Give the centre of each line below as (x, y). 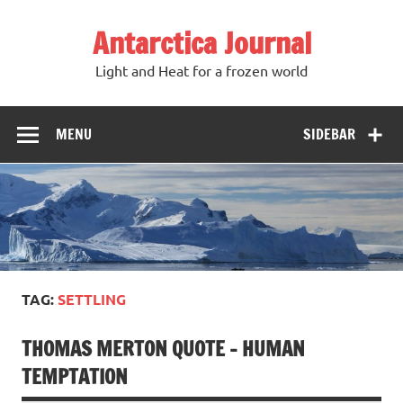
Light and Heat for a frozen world (201, 71)
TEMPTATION (75, 377)
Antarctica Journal (201, 43)
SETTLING (92, 300)
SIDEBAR (330, 134)
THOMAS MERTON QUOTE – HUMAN (163, 349)
